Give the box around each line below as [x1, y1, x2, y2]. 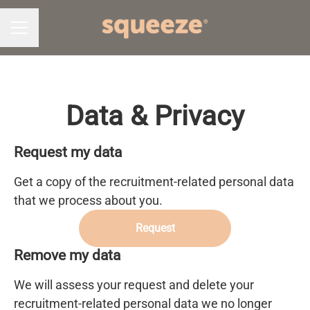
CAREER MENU [10, 28, 81, 39]
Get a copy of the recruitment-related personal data [14, 174, 294, 189]
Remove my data [14, 247, 120, 264]
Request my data [14, 144, 122, 161]
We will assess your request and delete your [14, 277, 254, 292]
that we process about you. [14, 193, 163, 208]
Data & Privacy [66, 100, 244, 132]
